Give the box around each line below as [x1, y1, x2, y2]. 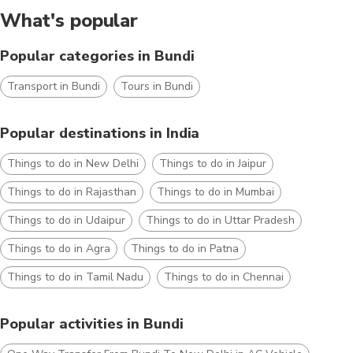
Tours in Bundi [121, 78, 193, 94]
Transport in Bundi [7, 78, 100, 94]
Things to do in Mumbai [157, 184, 274, 199]
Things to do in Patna [131, 240, 239, 256]
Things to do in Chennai [164, 269, 284, 284]
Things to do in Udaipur [7, 212, 125, 228]
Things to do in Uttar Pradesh [146, 212, 295, 228]
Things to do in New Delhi [7, 155, 139, 171]
